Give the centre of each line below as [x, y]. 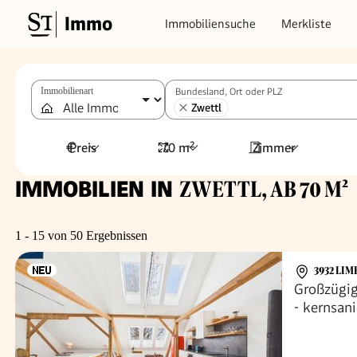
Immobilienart [67, 91]
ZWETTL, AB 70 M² [264, 190]
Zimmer [274, 147]
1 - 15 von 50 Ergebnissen [81, 235]
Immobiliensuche [210, 24]
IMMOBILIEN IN [97, 189]
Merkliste [306, 24]
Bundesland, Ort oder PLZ [229, 92]
